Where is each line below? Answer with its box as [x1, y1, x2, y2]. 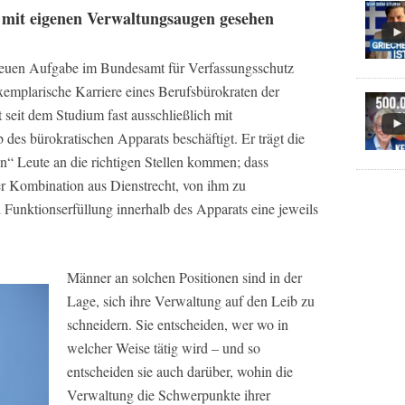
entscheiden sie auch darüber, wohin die [67, 362, 293, 381]
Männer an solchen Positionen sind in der [67, 268, 302, 287]
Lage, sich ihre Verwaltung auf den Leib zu [67, 291, 315, 310]
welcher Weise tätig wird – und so [67, 338, 260, 357]
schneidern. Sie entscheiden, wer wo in [67, 315, 288, 334]
